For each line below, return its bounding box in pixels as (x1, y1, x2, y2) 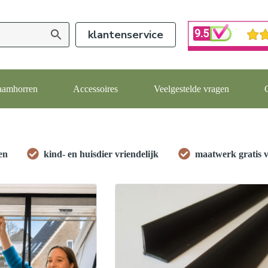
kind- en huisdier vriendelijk (44, 149, 159, 160)
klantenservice (87, 27, 163, 42)
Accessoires (73, 83, 118, 94)
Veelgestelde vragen (153, 83, 229, 94)
